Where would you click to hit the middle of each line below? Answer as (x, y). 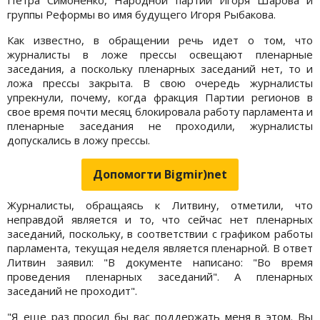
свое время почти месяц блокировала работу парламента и (160, 111)
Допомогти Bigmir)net (160, 174)
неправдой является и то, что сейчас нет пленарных (160, 219)
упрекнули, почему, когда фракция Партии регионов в (160, 97)
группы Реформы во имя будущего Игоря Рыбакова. (143, 14)
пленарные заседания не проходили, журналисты (160, 125)
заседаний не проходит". (72, 290)
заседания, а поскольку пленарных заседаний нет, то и (160, 68)
